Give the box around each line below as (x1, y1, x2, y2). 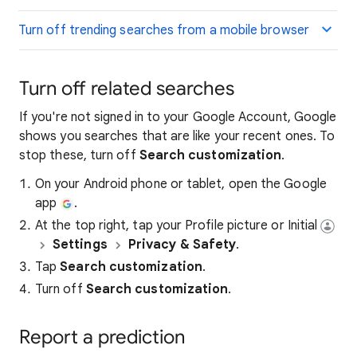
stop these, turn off (19, 147, 139, 163)
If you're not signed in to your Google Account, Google (19, 109, 337, 125)
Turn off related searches (19, 76, 234, 100)
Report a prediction (19, 325, 185, 349)
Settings (53, 237, 108, 253)
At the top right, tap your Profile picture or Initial (35, 218, 321, 233)
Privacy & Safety (127, 237, 237, 253)
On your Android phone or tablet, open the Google (35, 176, 327, 192)
